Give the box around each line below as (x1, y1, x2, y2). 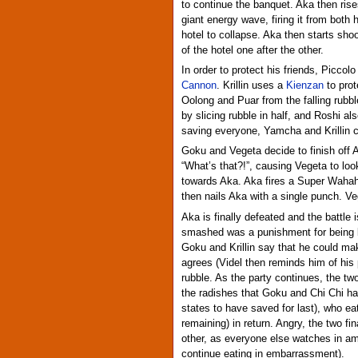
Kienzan (286, 80, 324, 92)
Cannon (181, 80, 217, 92)
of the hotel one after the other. (181, 44, 324, 56)
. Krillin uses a (217, 80, 286, 92)
